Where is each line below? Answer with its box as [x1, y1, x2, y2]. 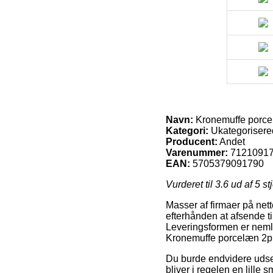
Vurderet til [166, 179, 215, 190]
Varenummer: [166, 147, 228, 158]
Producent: [166, 136, 218, 147]
